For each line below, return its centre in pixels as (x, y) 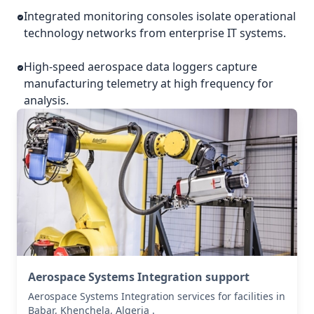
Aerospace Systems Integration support (139, 277)
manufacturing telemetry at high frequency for (149, 83)
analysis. (47, 100)
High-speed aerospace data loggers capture (141, 67)
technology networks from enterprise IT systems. (155, 33)
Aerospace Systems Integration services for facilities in (157, 296)
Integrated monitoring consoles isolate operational (160, 16)
